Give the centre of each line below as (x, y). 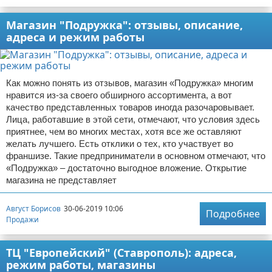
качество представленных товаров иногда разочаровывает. (130, 107)
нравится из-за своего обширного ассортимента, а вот (119, 95)
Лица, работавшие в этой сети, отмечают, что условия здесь (133, 119)
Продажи (22, 219)
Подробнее (233, 214)
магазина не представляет (61, 180)
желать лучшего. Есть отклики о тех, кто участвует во (120, 144)
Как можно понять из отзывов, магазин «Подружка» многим (130, 83)
